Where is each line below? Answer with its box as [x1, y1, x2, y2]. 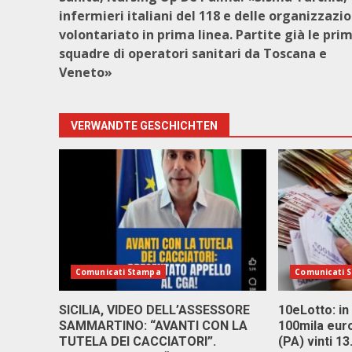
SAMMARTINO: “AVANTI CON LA [59, 318, 247, 333]
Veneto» [59, 64, 112, 81]
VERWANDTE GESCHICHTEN [71, 119, 218, 132]
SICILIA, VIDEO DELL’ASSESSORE [59, 302, 250, 317]
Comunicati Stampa [75, 266, 161, 277]
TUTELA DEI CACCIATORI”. [59, 334, 216, 349]
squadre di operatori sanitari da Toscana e [59, 45, 327, 62]
